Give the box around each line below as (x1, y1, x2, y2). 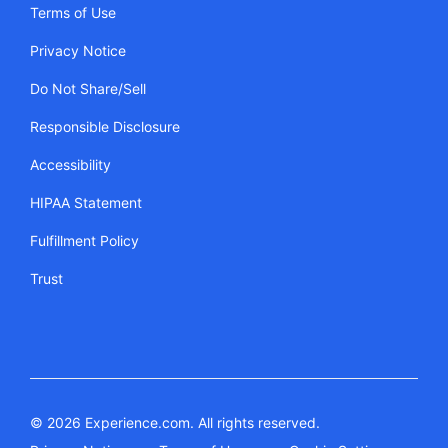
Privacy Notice (30, 41, 126, 59)
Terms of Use (30, 3, 116, 21)
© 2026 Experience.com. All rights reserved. (30, 413, 320, 431)
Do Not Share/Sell (30, 79, 146, 97)
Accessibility (30, 155, 111, 173)
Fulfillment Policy (30, 231, 139, 249)
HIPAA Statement (30, 193, 142, 211)
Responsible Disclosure (30, 117, 180, 135)
